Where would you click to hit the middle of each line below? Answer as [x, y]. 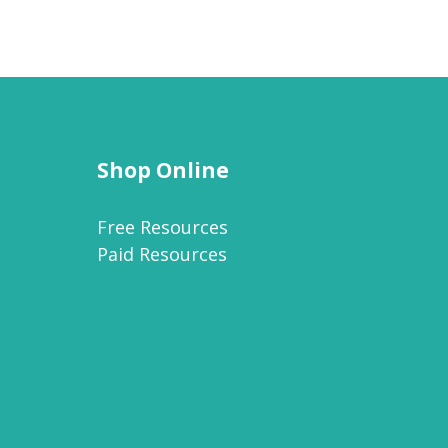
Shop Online [163, 169]
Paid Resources [162, 253]
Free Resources [162, 226]
